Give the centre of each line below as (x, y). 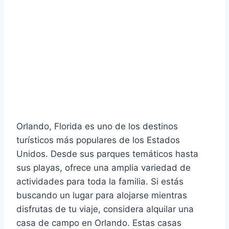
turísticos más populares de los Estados (98, 140)
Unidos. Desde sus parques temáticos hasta (107, 154)
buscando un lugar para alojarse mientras (102, 195)
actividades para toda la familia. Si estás (100, 181)
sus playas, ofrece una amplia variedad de (104, 167)
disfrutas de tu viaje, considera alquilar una (105, 209)
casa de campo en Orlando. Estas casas (99, 223)
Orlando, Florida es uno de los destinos (97, 126)
